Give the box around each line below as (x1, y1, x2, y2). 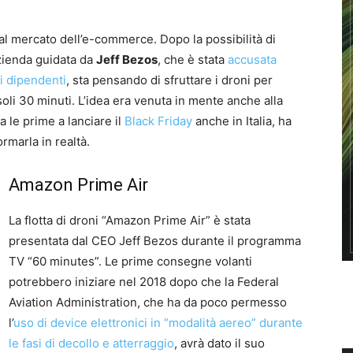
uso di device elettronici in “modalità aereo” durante (13, 315, 303, 330)
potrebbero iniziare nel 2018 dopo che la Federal (9, 274, 279, 289)
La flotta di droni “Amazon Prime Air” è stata (9, 213, 251, 228)
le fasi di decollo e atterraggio (9, 336, 174, 351)
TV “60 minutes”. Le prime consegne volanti (9, 254, 252, 269)
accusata (228, 52, 277, 67)
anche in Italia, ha (192, 113, 292, 128)
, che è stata (158, 52, 228, 67)
